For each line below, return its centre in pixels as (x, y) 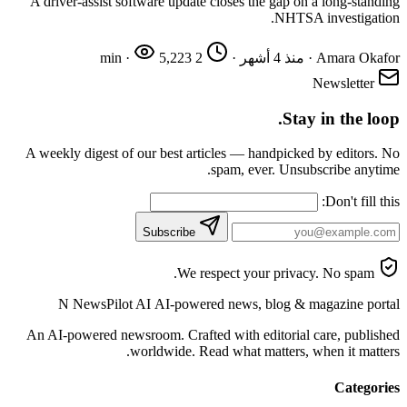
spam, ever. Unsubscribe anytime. (305, 170)
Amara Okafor (358, 57)
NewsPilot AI (114, 304)
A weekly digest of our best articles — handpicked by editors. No (213, 154)
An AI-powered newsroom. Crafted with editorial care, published (213, 335)
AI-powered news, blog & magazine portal (277, 304)
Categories (367, 387)
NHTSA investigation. (337, 17)
